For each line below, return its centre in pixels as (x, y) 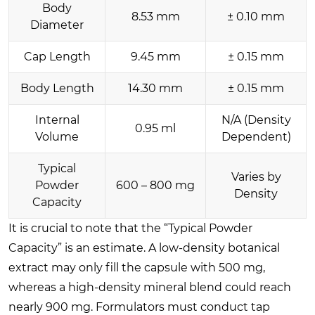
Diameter (57, 25)
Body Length (57, 88)
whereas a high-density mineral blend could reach (150, 287)
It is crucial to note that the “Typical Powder (130, 228)
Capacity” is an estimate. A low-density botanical (144, 247)
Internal (57, 120)
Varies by (256, 176)
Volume (57, 136)
